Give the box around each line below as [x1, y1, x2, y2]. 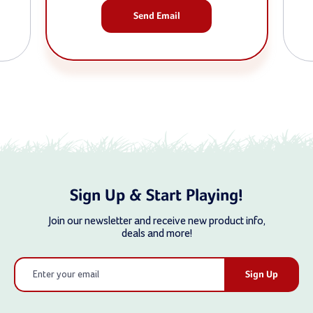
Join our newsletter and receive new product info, [48, 215, 265, 227]
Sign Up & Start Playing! [70, 187, 243, 205]
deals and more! [121, 228, 192, 240]
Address [14, 274, 48, 284]
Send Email [133, 11, 180, 22]
